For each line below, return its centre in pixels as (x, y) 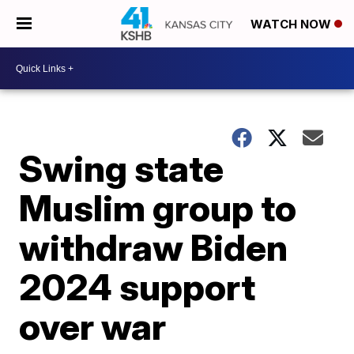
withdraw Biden (154, 247)
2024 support (137, 287)
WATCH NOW (292, 24)
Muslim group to (158, 208)
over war (93, 326)
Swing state (122, 168)
